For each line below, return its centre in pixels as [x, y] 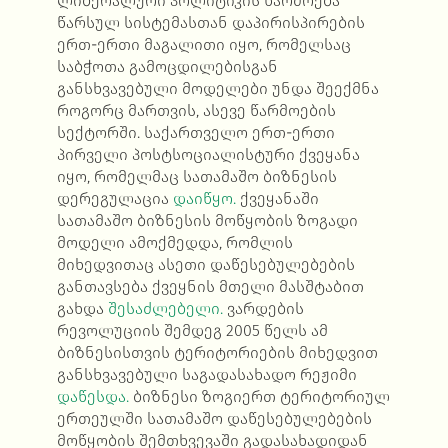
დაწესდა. [92, 397]
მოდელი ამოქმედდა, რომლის [174, 243]
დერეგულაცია [114, 199]
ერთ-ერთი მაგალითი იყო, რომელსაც [203, 45]
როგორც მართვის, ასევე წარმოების [196, 111]
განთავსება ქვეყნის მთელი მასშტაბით [210, 287]
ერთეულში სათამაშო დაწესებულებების [214, 419]
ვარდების [263, 309]
